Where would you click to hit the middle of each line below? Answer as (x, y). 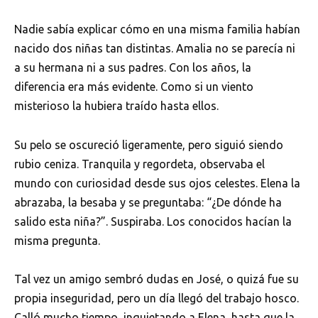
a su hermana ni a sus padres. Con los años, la (133, 68)
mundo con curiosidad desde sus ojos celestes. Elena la (157, 183)
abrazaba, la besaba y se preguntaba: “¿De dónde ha (148, 202)
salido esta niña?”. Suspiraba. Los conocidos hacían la (153, 221)
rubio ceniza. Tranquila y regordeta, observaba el (139, 164)
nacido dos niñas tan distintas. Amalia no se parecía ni (155, 49)
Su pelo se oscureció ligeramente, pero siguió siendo (149, 144)
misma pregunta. (57, 240)
